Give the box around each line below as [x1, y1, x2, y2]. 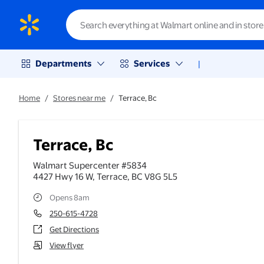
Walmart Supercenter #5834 [33, 160, 147, 171]
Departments [35, 58, 91, 69]
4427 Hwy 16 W [33, 171, 93, 182]
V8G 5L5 [143, 171, 177, 182]
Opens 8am [49, 193, 90, 202]
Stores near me [53, 93, 105, 103]
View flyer [49, 240, 84, 250]
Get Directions [49, 225, 99, 234]
